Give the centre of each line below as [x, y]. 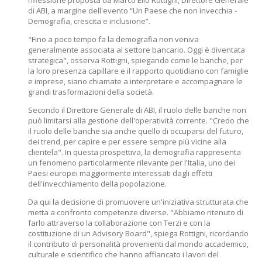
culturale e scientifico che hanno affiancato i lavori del [123, 254]
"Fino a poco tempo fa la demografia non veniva [113, 39]
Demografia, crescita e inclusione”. [89, 21]
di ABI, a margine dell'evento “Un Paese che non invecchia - [132, 11]
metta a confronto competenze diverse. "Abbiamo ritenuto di [136, 212]
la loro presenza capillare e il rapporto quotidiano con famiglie [138, 71]
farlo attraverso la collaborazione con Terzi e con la [119, 223]
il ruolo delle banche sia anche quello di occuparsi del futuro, [136, 131]
